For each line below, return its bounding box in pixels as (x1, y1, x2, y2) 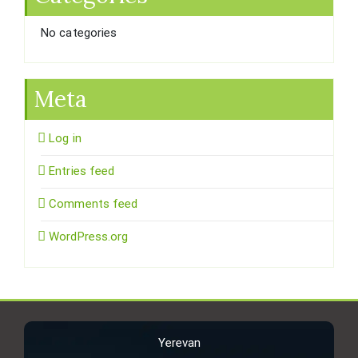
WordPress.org (49, 229, 129, 245)
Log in (49, 131, 82, 146)
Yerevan (157, 336, 201, 351)
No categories (41, 26, 117, 41)
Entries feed (49, 164, 115, 179)
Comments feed (49, 197, 138, 212)
